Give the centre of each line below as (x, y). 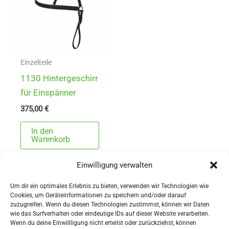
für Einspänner (49, 93)
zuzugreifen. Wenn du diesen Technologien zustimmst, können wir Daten (110, 204)
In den (42, 131)
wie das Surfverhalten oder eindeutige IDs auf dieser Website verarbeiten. (110, 214)
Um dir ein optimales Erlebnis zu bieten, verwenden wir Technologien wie (109, 186)
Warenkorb (51, 140)
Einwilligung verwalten (114, 165)
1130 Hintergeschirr (60, 78)
